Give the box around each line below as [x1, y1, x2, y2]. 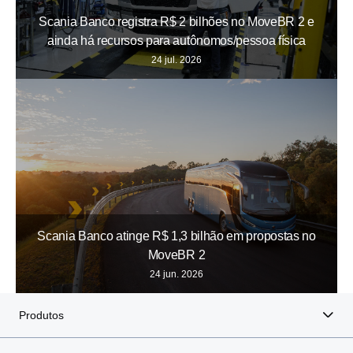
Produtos [19, 308, 64, 321]
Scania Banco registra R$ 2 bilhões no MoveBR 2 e [39, 14, 314, 28]
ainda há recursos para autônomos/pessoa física [46, 33, 307, 47]
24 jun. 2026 [150, 268, 203, 280]
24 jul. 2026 [151, 54, 202, 65]
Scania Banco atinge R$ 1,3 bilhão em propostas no [37, 229, 316, 243]
